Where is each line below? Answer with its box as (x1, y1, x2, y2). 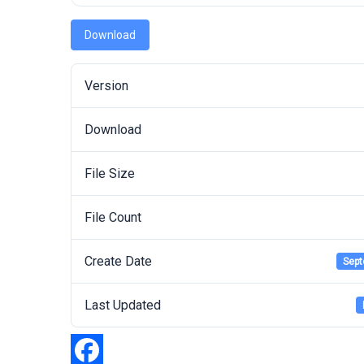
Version (84, 78, 128, 93)
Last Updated (84, 297, 161, 313)
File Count (84, 210, 141, 225)
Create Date (84, 253, 152, 269)
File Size (84, 166, 135, 181)
